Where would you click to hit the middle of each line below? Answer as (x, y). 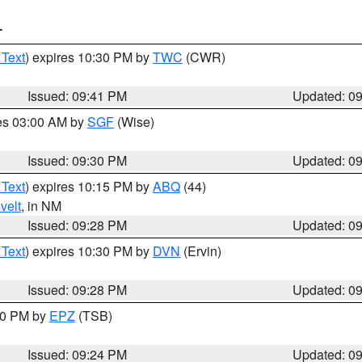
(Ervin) (201, 251)
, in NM (41, 206)
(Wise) (134, 122)
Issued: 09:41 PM (78, 96)
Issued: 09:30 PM (78, 160)
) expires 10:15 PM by (89, 186)
